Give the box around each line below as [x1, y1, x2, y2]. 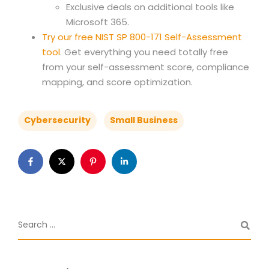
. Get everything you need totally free [60, 46, 228, 58]
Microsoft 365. [66, 16, 129, 28]
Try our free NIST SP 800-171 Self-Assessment [42, 31, 242, 43]
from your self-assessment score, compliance [42, 61, 249, 73]
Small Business [110, 114, 178, 126]
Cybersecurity [24, 114, 91, 126]
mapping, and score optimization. [42, 76, 193, 88]
